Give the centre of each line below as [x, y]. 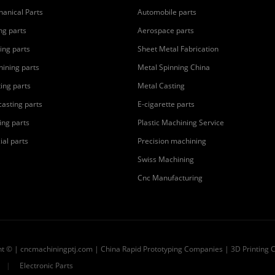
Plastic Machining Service [181, 122]
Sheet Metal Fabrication [178, 49]
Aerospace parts [166, 30]
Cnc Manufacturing [170, 178]
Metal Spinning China [174, 67]
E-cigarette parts [166, 104]
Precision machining [172, 141]
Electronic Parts [46, 265]
